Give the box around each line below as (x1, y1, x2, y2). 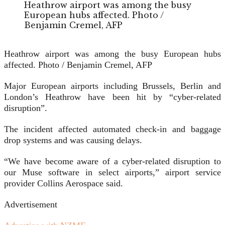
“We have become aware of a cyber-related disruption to (4, 156, 221, 167)
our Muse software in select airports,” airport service (4, 167, 221, 178)
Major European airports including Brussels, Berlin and (4, 81, 221, 91)
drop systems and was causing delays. (4, 135, 142, 146)
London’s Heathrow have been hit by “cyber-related (4, 92, 221, 102)
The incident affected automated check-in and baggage (4, 124, 221, 135)
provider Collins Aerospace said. (4, 178, 123, 189)
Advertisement (4, 199, 57, 210)
